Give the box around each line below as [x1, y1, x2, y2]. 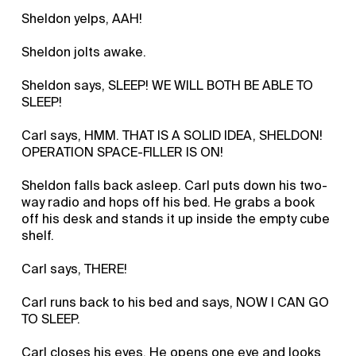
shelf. [21, 226, 55, 244]
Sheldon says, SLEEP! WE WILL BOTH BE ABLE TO [21, 76, 314, 94]
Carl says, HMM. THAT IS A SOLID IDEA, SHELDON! [21, 126, 323, 144]
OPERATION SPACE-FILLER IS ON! [21, 143, 224, 161]
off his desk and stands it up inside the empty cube [21, 210, 331, 227]
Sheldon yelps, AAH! [21, 10, 143, 27]
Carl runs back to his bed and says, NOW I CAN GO [21, 293, 330, 311]
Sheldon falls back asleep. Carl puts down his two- [21, 176, 328, 194]
